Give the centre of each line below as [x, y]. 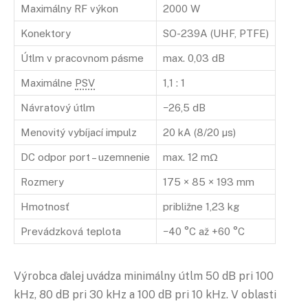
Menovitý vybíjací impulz [79, 132]
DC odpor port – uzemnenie [85, 157]
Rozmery [42, 181]
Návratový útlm [58, 107]
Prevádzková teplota [71, 231]
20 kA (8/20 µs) [199, 132]
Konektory [46, 33]
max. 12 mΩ [190, 157]
